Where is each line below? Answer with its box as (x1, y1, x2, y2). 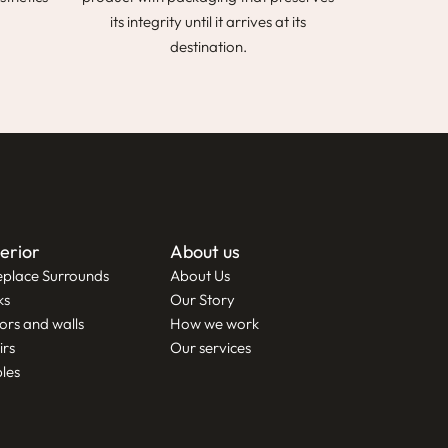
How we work (169, 313, 259, 333)
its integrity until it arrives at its (110, 11, 306, 31)
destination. (169, 36, 247, 56)
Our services (169, 337, 251, 357)
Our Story (169, 289, 235, 309)
